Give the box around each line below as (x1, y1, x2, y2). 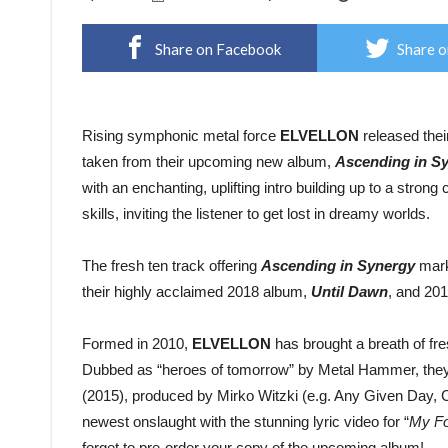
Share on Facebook (155, 40, 281, 59)
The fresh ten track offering (82, 257, 257, 275)
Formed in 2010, (82, 335, 192, 353)
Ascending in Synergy (257, 257, 415, 275)
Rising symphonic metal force (82, 127, 280, 145)
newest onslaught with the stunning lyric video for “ (82, 413, 409, 431)
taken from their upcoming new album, (82, 153, 335, 171)
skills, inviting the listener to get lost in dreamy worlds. (82, 205, 430, 223)
